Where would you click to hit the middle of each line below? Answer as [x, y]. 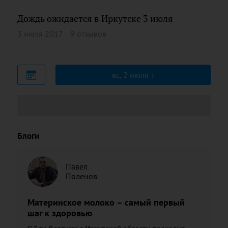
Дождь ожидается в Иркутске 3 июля [95, 18]
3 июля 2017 [40, 34]
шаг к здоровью [60, 213]
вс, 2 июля [131, 75]
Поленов [81, 176]
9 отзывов [88, 34]
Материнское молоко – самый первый [106, 202]
